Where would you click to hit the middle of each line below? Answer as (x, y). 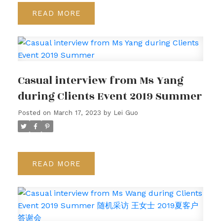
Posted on (35, 113)
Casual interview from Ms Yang (100, 81)
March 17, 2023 (77, 113)
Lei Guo (126, 113)
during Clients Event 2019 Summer (110, 97)
